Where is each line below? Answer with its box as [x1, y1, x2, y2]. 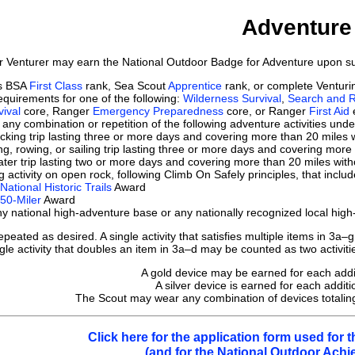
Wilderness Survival [183, 91, 281, 105]
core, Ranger [21, 104, 93, 117]
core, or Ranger [223, 104, 309, 117]
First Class [29, 78, 82, 92]
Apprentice [168, 78, 222, 92]
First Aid [309, 104, 349, 117]
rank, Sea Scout [82, 78, 168, 92]
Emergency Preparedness [93, 104, 223, 117]
